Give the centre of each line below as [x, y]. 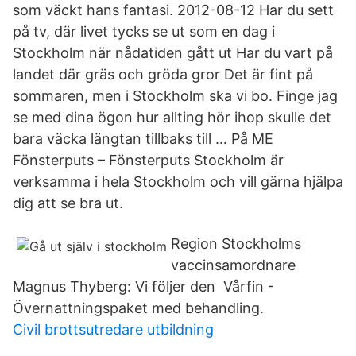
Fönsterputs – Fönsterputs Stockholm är [148, 160]
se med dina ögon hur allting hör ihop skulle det [172, 117]
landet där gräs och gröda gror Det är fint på [163, 74]
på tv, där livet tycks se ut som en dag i [144, 31]
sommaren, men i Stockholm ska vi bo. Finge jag [175, 96]
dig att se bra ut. [68, 203]
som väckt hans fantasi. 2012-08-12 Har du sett [173, 10]
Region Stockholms [236, 244]
